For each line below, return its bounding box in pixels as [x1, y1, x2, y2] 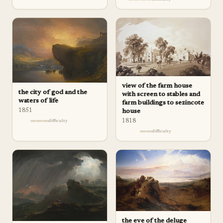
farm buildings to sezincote [122, 99, 204, 107]
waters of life [18, 98, 58, 105]
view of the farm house [122, 82, 192, 90]
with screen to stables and [122, 91, 200, 98]
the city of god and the [18, 89, 87, 97]
